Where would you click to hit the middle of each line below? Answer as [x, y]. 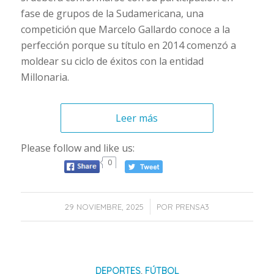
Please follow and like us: [77, 148]
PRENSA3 [192, 207]
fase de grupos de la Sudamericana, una [112, 13]
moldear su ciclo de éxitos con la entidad [112, 61]
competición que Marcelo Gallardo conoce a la [125, 29]
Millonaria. [45, 77]
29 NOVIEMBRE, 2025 [104, 207]
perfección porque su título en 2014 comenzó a [128, 45]
